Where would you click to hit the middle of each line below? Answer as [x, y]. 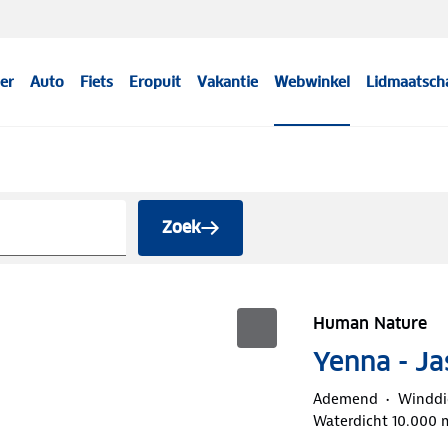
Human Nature [369, 323]
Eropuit [155, 82]
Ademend [345, 398]
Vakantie [228, 82]
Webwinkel [312, 82]
